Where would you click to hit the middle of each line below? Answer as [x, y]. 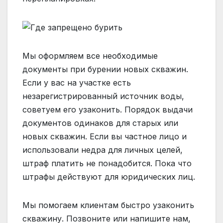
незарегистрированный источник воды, [103, 96]
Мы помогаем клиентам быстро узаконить [108, 205]
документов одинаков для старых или [100, 123]
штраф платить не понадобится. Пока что [107, 163]
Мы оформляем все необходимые [90, 56]
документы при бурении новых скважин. [105, 69]
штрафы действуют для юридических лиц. [109, 176]
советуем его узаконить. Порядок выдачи [108, 109]
